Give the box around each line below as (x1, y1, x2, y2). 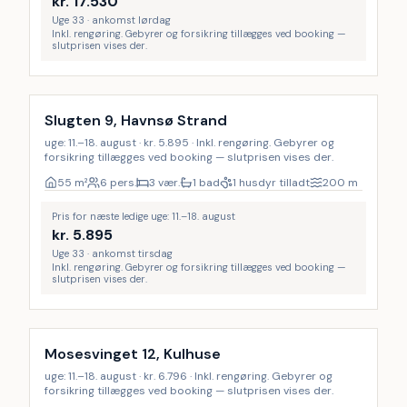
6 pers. (100, 175, 136, 190)
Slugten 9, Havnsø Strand (45, 111, 227, 130)
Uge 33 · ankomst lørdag (52, 14, 171, 26)
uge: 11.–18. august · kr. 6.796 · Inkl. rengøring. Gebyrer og (45, 369, 333, 383)
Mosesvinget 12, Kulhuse (45, 344, 221, 363)
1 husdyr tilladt (233, 175, 310, 190)
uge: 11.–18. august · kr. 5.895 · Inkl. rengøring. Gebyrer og (45, 135, 334, 150)
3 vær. (149, 175, 180, 190)
